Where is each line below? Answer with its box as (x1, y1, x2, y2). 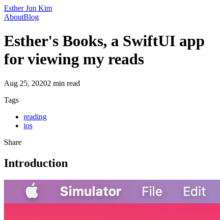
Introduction (4, 156, 68, 169)
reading (24, 112, 47, 121)
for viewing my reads (4, 50, 144, 68)
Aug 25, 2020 (4, 79, 47, 87)
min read (51, 79, 80, 87)
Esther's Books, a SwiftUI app (4, 32, 205, 50)
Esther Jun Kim (4, 4, 52, 12)
